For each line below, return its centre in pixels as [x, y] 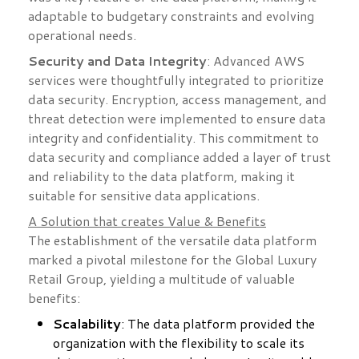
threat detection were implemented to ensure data [177, 119]
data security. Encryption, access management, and [177, 99]
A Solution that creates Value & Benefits [147, 221]
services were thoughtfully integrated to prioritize [176, 80]
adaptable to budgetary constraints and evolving [171, 16]
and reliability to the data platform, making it [161, 176]
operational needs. [82, 35]
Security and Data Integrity [117, 61]
